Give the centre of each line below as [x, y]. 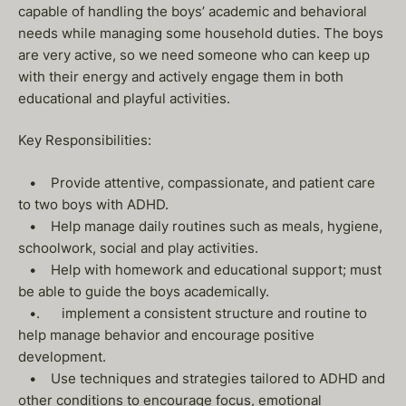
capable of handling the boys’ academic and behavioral [193, 11]
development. [62, 356]
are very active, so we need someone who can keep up [194, 54]
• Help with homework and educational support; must [200, 269]
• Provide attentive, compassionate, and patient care [197, 182]
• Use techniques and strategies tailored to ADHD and [202, 378]
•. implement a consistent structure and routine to [193, 313]
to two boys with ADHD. [101, 204]
